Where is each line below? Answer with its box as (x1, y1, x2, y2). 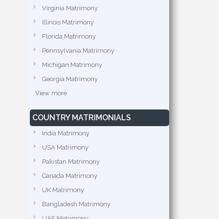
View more (35, 89, 67, 97)
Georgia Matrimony (42, 75, 98, 83)
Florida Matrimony (42, 33, 96, 40)
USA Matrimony (42, 144, 88, 151)
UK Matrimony (42, 186, 84, 194)
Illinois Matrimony (42, 19, 94, 26)
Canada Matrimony (42, 172, 97, 179)
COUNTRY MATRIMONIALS (32, 113, 131, 122)
